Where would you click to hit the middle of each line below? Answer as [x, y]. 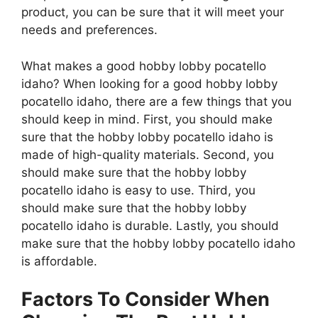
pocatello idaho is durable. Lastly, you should [150, 225]
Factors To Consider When [146, 300]
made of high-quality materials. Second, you [148, 154]
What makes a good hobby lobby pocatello [144, 66]
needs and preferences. [89, 30]
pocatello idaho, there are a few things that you [157, 101]
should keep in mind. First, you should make [147, 119]
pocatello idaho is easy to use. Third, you [138, 190]
